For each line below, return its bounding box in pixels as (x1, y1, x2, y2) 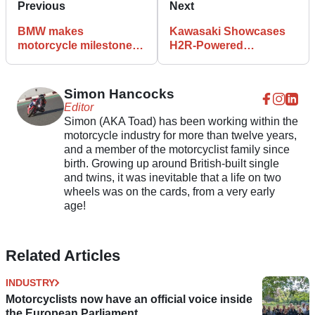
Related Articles (6, 246, 120, 264)
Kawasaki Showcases (169, 25, 285, 37)
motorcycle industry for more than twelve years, (63, 129, 297, 141)
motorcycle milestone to (18, 39, 146, 51)
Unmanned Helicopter (169, 67, 286, 79)
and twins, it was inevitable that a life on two (63, 171, 281, 184)
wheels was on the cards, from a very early (63, 185, 275, 198)
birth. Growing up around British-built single (63, 157, 279, 169)
